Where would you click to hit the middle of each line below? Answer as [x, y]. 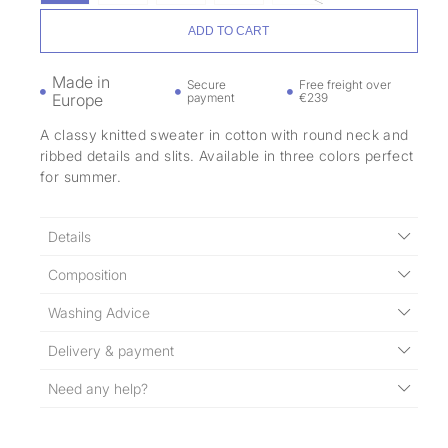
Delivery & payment [111, 350]
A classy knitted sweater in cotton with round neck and [224, 135]
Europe [77, 100]
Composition [87, 274]
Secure [206, 85]
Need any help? [98, 388]
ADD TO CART [229, 31]
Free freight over [344, 85]
